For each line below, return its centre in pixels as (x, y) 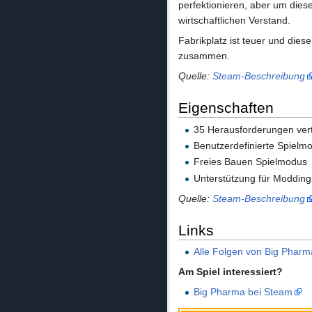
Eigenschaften (226, 108)
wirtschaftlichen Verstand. (234, 21)
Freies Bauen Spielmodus (251, 162)
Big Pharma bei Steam (243, 292)
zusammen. (204, 56)
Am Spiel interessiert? (231, 272)
